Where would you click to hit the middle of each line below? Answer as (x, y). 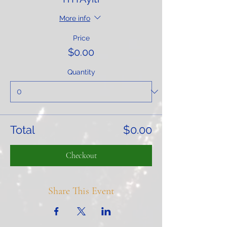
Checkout (81, 155)
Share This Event (81, 191)
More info (75, 18)
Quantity (81, 72)
